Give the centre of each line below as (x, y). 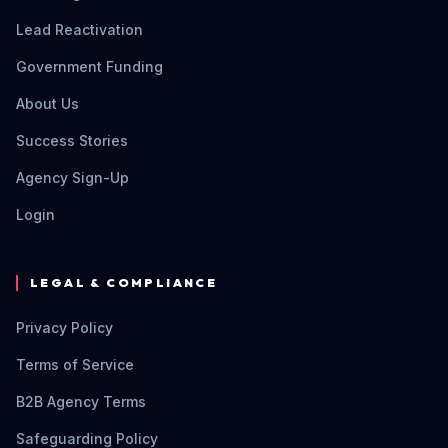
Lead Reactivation (79, 29)
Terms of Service (75, 364)
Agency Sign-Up (72, 177)
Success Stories (72, 140)
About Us (47, 103)
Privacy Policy (64, 327)
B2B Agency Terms (81, 401)
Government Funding (89, 66)
